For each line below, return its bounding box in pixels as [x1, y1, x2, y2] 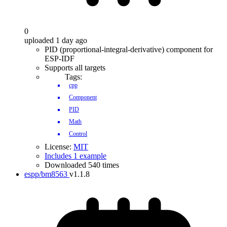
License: [45, 142, 73, 151]
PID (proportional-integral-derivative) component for [45, 45, 213, 54]
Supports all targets [45, 63, 105, 72]
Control [69, 130, 87, 137]
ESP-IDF [45, 54, 74, 63]
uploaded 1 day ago [24, 36, 87, 45]
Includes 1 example [45, 152, 106, 160]
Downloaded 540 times [45, 161, 119, 169]
